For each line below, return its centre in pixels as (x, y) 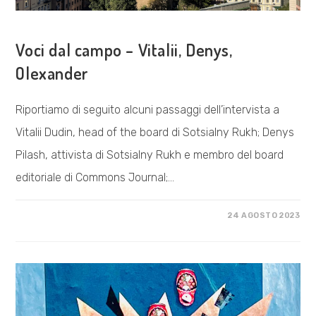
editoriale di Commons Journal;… (95, 177)
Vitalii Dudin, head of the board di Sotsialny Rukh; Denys (155, 132)
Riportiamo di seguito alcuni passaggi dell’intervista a (148, 109)
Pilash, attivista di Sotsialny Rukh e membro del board (150, 154)
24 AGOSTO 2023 (264, 215)
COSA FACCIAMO (54, 26)
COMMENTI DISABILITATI (83, 215)
